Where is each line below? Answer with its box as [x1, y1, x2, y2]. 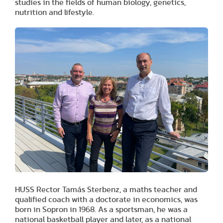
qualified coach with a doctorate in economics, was [15, 195, 198, 204]
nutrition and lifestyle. [15, 8, 94, 16]
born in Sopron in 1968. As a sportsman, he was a [15, 205, 188, 214]
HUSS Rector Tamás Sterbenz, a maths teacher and [15, 185, 197, 194]
